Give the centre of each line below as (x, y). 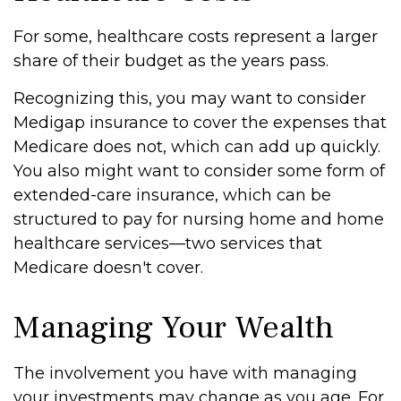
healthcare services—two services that (168, 243)
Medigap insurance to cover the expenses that (200, 123)
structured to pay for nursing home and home (199, 219)
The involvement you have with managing (185, 373)
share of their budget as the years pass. (171, 61)
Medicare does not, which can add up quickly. (197, 147)
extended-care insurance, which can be (172, 195)
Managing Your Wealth (174, 328)
